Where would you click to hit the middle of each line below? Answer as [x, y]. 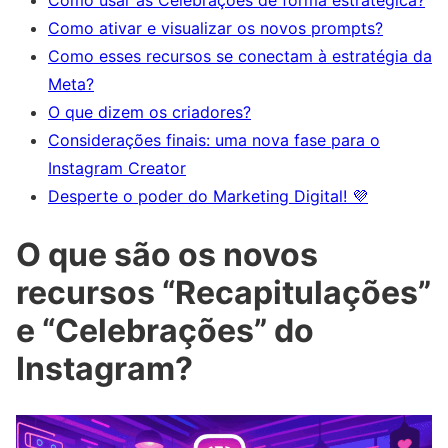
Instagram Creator [117, 167]
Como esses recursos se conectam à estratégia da [240, 55]
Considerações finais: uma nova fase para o [214, 139]
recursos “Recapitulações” [223, 293]
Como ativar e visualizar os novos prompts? [215, 27]
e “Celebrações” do [165, 331]
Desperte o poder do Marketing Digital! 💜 [208, 195]
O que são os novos [167, 255]
